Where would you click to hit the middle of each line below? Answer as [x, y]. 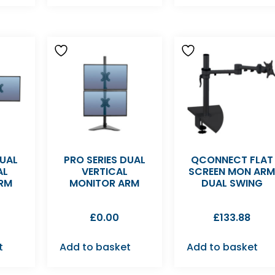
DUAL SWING [232, 184]
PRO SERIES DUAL [104, 160]
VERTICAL [104, 172]
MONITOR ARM [105, 184]
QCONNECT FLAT [232, 160]
